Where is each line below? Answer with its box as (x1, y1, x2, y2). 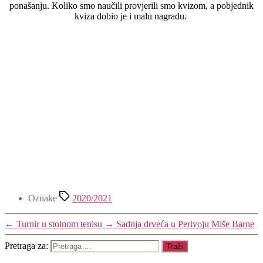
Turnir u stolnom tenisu (16, 218, 102, 229)
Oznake (28, 193, 59, 203)
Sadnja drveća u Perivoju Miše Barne (116, 218, 254, 229)
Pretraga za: (5, 240, 50, 251)
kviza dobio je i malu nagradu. (74, 11, 189, 21)
